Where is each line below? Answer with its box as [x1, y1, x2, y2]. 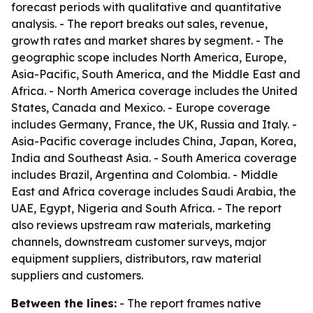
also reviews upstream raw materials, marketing [11, 218, 271, 232]
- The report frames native [117, 296, 261, 310]
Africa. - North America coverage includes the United [11, 84, 298, 98]
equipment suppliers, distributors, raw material [11, 252, 261, 265]
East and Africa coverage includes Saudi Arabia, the [11, 184, 296, 198]
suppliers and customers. [11, 268, 143, 282]
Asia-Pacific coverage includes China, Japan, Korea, [11, 134, 296, 148]
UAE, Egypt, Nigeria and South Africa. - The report [11, 201, 282, 215]
